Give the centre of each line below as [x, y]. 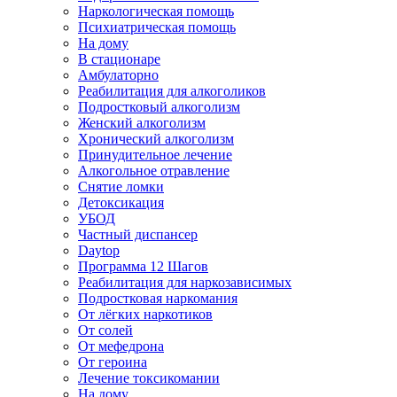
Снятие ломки [121, 187]
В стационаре [119, 59]
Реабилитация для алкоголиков [172, 91]
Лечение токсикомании [149, 378]
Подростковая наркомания [158, 298]
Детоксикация [121, 202]
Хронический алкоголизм [156, 139]
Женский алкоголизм [142, 123]
